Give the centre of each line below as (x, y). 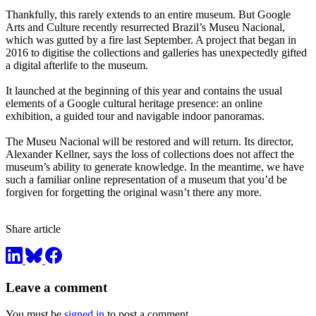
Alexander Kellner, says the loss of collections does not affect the (150, 154)
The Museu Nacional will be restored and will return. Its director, (150, 142)
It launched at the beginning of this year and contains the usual (144, 91)
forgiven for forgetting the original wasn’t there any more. (134, 193)
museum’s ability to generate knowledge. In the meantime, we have (155, 167)
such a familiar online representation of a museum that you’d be (146, 180)
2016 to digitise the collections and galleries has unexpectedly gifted (156, 53)
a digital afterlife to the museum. (77, 66)
